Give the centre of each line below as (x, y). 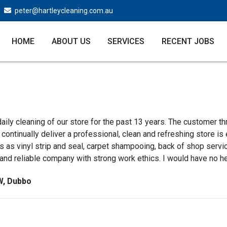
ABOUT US (71, 41)
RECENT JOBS (188, 41)
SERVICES (126, 41)
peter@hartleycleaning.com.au (63, 10)
